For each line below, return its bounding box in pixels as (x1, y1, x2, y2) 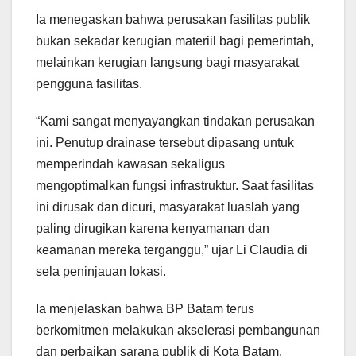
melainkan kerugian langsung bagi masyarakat (36, 55, 299, 69)
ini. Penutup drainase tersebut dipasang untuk (36, 135, 294, 149)
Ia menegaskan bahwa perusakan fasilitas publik (36, 12, 310, 26)
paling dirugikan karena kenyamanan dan (36, 221, 269, 235)
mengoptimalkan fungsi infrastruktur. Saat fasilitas (36, 178, 314, 192)
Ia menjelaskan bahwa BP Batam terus (36, 301, 254, 315)
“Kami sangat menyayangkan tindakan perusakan (36, 114, 315, 128)
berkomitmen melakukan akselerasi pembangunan (36, 323, 320, 337)
